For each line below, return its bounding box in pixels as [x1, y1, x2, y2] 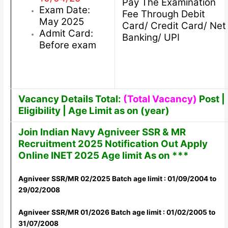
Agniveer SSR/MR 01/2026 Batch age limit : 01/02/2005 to [18, 208, 215, 216]
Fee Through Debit [122, 8, 205, 20]
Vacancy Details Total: [18, 93, 121, 105]
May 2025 [39, 16, 84, 28]
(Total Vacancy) [123, 93, 197, 105]
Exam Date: [39, 4, 90, 16]
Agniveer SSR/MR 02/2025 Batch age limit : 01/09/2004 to [18, 175, 216, 183]
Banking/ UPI [122, 31, 180, 43]
